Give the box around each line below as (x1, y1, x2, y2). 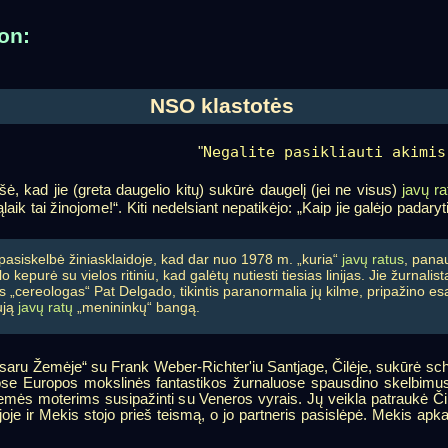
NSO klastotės (149, 94, 294, 118)
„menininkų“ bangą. (72, 298, 200, 315)
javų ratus (341, 250, 404, 267)
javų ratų (17, 298, 73, 315)
